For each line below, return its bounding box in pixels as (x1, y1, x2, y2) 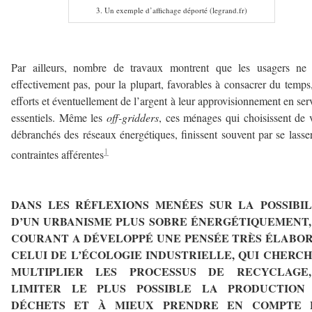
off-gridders (107, 110, 159, 125)
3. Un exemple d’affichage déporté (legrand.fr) (95, 5, 247, 15)
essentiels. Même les (11, 110, 107, 125)
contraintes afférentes (11, 147, 104, 162)
